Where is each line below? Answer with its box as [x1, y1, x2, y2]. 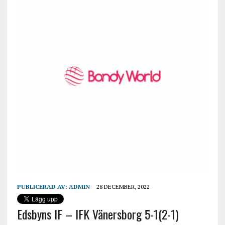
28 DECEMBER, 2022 [96, 182, 150, 190]
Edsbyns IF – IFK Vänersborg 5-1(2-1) [17, 204, 178, 223]
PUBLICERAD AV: [17, 182, 69, 190]
